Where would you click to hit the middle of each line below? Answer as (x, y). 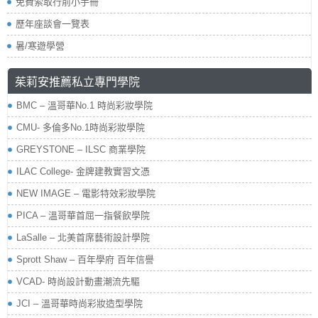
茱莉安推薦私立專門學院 (77, 81)
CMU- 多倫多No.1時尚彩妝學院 (81, 128)
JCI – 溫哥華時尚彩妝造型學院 (79, 304)
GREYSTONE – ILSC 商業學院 (81, 150)
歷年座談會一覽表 (53, 24)
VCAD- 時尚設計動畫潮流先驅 (78, 282)
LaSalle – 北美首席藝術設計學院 (83, 238)
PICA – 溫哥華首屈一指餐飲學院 (83, 216)
